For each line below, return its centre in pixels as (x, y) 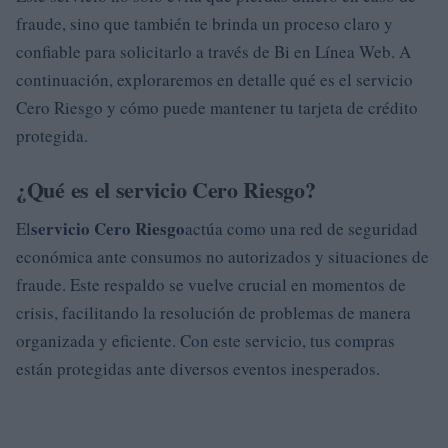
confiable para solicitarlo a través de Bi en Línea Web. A (213, 51)
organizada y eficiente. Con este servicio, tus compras (205, 340)
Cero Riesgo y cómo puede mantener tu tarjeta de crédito (217, 107)
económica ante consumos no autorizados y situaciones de (222, 256)
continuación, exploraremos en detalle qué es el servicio (214, 79)
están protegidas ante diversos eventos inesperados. (198, 368)
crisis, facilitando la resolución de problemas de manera (213, 312)
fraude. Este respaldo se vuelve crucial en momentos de (211, 284)
